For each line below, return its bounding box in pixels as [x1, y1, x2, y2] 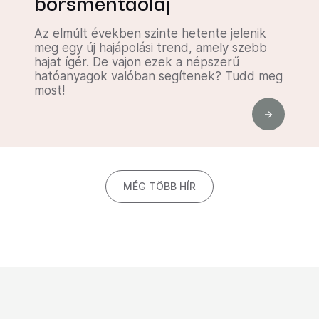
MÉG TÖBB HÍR [123, 180, 196, 192]
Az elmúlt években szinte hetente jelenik [34, 26, 266, 41]
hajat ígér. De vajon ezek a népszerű [34, 55, 239, 69]
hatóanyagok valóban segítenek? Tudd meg [34, 69, 283, 83]
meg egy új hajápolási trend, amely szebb [34, 41, 267, 55]
